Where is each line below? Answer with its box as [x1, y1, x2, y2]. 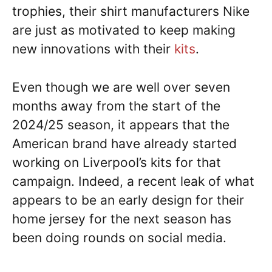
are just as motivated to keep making [12, 22, 236, 38]
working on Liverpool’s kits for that [12, 154, 221, 170]
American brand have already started [12, 135, 237, 151]
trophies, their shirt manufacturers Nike [12, 4, 250, 19]
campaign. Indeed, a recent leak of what [12, 173, 254, 189]
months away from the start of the [12, 98, 220, 114]
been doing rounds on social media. [12, 229, 226, 245]
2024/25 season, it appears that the [12, 117, 229, 132]
